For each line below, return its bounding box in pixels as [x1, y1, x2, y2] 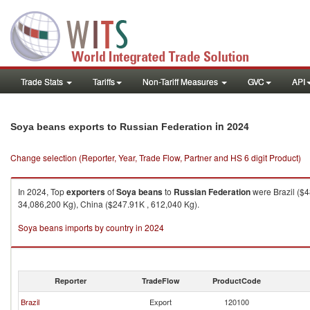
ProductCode [212, 275, 261, 286]
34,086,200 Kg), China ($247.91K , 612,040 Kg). [18, 198, 199, 210]
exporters [66, 185, 105, 198]
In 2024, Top [18, 185, 66, 197]
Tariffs [93, 75, 115, 87]
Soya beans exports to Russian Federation [10, 121, 212, 132]
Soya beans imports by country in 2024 [18, 221, 164, 233]
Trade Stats [21, 75, 65, 87]
